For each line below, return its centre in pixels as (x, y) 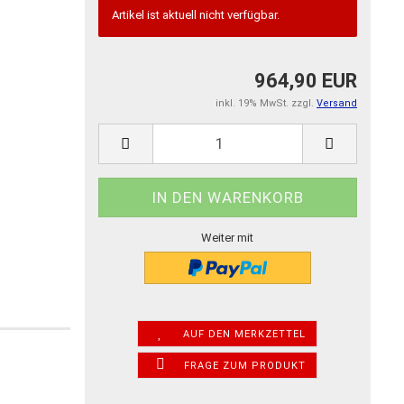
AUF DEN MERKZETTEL (245, 334)
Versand (337, 103)
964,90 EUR (306, 80)
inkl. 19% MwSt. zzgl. (266, 103)
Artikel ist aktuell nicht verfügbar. (195, 14)
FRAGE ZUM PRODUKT (244, 365)
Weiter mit (228, 237)
